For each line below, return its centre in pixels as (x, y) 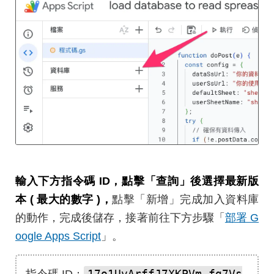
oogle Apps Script (58, 236)
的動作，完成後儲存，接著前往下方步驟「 (120, 218)
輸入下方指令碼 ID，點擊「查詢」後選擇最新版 (137, 181)
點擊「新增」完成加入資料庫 (186, 200)
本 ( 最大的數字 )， (64, 200)
